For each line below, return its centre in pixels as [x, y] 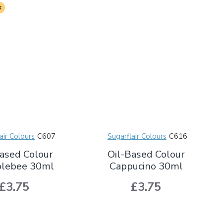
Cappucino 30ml [146, 166]
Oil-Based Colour [146, 154]
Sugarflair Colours [137, 136]
